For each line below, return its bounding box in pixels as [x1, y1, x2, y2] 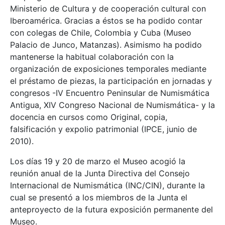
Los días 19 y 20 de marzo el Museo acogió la [10, 156, 185, 167]
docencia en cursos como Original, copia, [10, 112, 167, 123]
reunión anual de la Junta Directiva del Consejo [10, 168, 190, 179]
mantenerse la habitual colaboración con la [10, 52, 174, 62]
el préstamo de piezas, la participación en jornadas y [10, 76, 212, 86]
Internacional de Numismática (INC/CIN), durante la [10, 180, 205, 191]
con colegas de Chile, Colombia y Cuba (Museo [10, 28, 191, 38]
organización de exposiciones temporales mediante [10, 64, 206, 74]
